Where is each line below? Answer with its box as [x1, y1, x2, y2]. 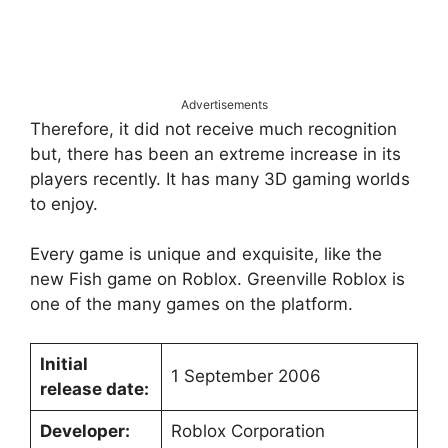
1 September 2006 [170, 365, 321, 386]
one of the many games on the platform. [30, 294, 353, 314]
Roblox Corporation [170, 420, 325, 441]
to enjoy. [30, 193, 98, 214]
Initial [39, 353, 88, 374]
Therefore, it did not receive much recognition [30, 118, 397, 139]
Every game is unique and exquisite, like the [30, 244, 382, 264]
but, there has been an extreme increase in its [30, 143, 401, 164]
